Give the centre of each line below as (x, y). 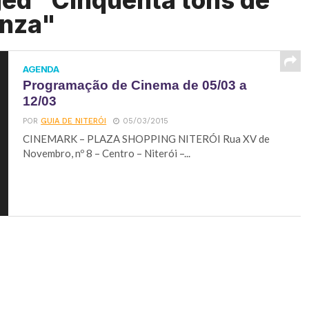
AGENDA (41, 69)
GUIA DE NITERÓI (74, 121)
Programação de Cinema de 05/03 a (135, 85)
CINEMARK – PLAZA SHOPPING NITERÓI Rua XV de (147, 139)
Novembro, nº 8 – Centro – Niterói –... (107, 153)
